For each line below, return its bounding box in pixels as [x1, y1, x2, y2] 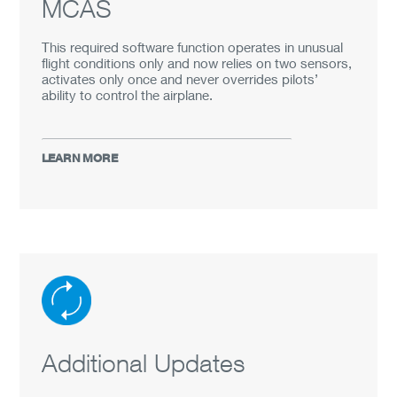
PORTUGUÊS [28, 19, 147, 43]
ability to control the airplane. [42, 87, 214, 103]
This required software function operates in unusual [42, 39, 344, 55]
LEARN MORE [42, 151, 119, 166]
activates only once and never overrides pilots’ [42, 71, 319, 87]
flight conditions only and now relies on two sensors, [42, 55, 353, 71]
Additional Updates [42, 348, 245, 378]
